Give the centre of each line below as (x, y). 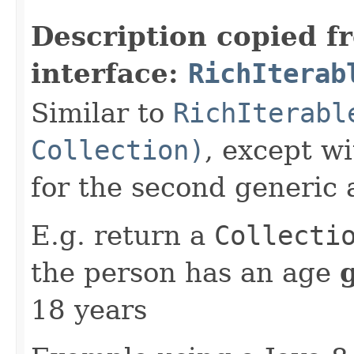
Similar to (102, 113)
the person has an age (185, 273)
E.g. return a (122, 235)
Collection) (118, 150)
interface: (109, 73)
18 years (89, 310)
